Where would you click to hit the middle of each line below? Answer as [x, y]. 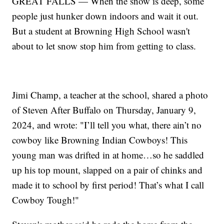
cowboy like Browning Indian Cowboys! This [100, 140]
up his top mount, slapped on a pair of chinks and [107, 170]
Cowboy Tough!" [46, 200]
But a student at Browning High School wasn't [101, 31]
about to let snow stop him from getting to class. [104, 46]
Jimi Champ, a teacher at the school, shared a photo [110, 95]
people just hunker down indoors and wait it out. [105, 16]
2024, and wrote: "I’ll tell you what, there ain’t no [107, 125]
